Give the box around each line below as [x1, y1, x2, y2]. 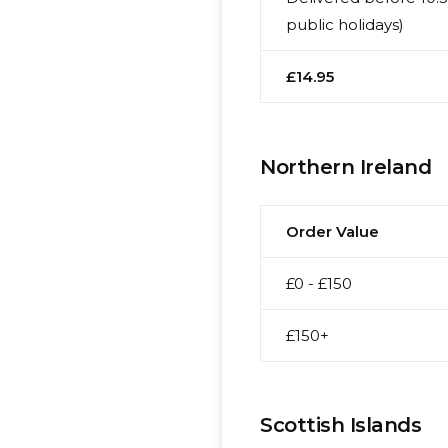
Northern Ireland [260, 154, 432, 179]
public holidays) [286, 15, 405, 35]
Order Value [286, 221, 380, 241]
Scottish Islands [260, 413, 422, 438]
